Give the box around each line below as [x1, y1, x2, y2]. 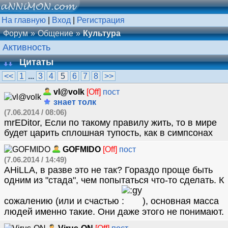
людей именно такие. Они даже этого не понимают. [4, 207, 224, 217]
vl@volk [53, 88, 84, 96]
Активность [3, 42, 50, 52]
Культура [83, 29, 121, 38]
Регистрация [77, 16, 125, 24]
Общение [38, 29, 73, 38]
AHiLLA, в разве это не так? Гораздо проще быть [4, 165, 213, 175]
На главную [2, 16, 46, 24]
